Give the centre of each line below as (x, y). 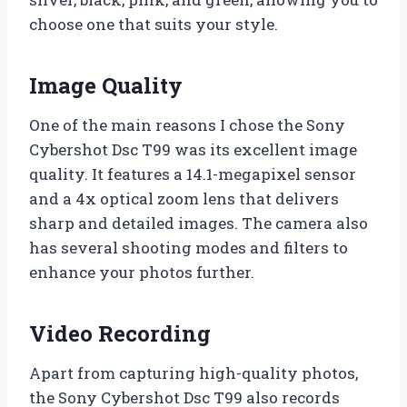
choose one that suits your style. (154, 24)
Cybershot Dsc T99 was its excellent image (193, 149)
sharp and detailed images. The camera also (199, 223)
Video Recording (120, 333)
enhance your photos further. (142, 272)
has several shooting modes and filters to (189, 247)
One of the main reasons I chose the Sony (187, 124)
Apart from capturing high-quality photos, (194, 372)
